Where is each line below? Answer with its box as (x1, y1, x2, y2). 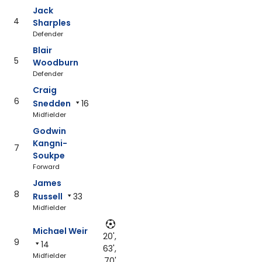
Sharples (33, 16, 71, 29)
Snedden (33, 97, 71, 109)
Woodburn (33, 56, 78, 68)
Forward (33, 161, 60, 171)
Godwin (33, 125, 66, 137)
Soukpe (33, 149, 65, 161)
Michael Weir (33, 225, 88, 237)
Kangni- (33, 137, 67, 149)
